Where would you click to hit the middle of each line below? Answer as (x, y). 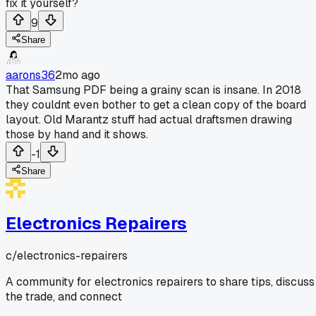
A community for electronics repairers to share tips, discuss (160, 281)
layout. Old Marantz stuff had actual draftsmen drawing (149, 119)
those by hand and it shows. (77, 134)
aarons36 (30, 75)
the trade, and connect (64, 296)
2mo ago (78, 75)
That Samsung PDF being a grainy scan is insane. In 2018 (153, 90)
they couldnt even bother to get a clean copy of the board (156, 104)
